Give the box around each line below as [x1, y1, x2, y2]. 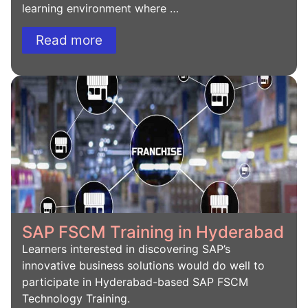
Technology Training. [22, 291, 133, 305]
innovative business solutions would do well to [22, 258, 265, 272]
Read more [36, 32, 102, 48]
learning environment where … [22, 1, 179, 16]
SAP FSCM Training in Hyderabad [22, 221, 284, 242]
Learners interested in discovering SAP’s [22, 241, 230, 256]
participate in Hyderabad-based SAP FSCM [22, 274, 248, 289]
